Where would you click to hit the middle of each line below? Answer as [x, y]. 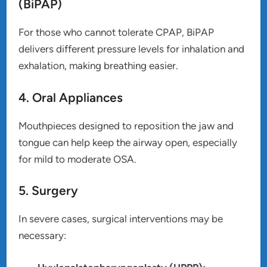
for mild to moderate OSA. [78, 159]
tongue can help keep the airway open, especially [128, 142]
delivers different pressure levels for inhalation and [132, 49]
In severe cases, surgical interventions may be [121, 219]
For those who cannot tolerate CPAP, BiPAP [117, 32]
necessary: [43, 236]
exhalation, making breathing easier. [99, 66]
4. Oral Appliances [71, 97]
